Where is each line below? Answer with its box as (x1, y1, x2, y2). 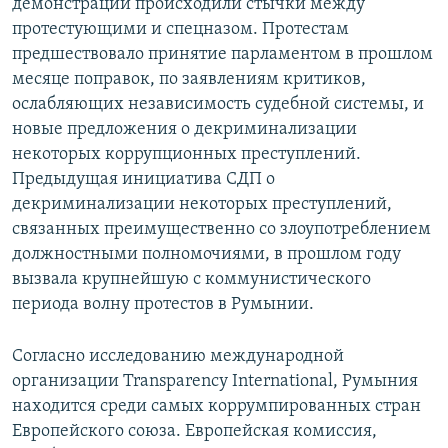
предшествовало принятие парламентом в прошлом (12, 45, 433, 65)
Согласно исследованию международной (12, 347, 344, 367)
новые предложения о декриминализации (12, 120, 357, 140)
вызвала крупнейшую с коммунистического (12, 270, 371, 290)
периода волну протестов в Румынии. (12, 295, 314, 315)
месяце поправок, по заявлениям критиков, (12, 70, 366, 90)
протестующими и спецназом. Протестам (12, 20, 349, 40)
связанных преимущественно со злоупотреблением (12, 220, 431, 240)
